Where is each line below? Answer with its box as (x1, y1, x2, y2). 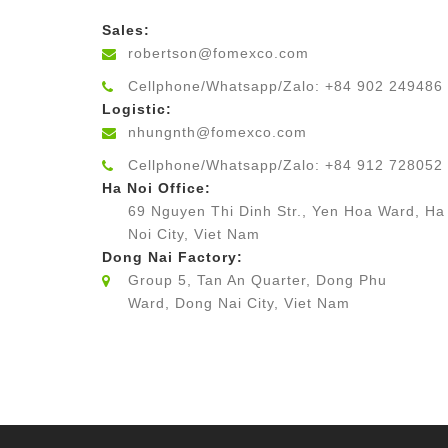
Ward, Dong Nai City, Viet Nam (128, 295, 350, 312)
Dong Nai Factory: (102, 249, 243, 266)
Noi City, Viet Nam (128, 226, 260, 243)
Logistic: (102, 101, 172, 118)
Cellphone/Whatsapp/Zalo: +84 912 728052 (128, 157, 443, 174)
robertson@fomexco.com (128, 45, 309, 62)
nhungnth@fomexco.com (128, 124, 307, 141)
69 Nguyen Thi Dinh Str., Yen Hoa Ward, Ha (128, 203, 445, 220)
